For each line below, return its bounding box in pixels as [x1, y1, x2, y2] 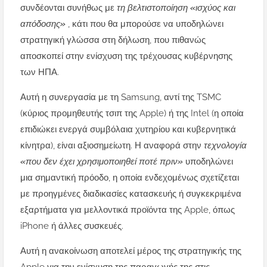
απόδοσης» [20, 18, 68, 30]
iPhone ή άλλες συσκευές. [20, 221, 123, 232]
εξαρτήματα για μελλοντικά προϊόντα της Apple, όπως [20, 204, 235, 216]
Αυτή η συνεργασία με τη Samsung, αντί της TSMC [20, 92, 221, 103]
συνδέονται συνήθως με [20, 2, 117, 14]
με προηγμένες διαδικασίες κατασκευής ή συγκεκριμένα [20, 188, 241, 200]
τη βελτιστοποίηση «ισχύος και [117, 2, 235, 14]
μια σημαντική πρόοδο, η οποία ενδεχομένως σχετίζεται [20, 172, 239, 184]
